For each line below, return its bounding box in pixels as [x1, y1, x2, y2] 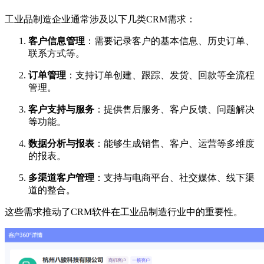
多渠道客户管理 [28, 172, 94, 183]
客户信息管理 [28, 35, 85, 46]
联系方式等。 [28, 48, 85, 58]
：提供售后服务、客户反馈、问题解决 [94, 104, 255, 114]
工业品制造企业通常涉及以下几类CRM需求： [5, 14, 196, 24]
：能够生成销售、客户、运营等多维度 [94, 138, 255, 148]
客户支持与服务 [28, 104, 94, 114]
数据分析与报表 [28, 138, 94, 148]
